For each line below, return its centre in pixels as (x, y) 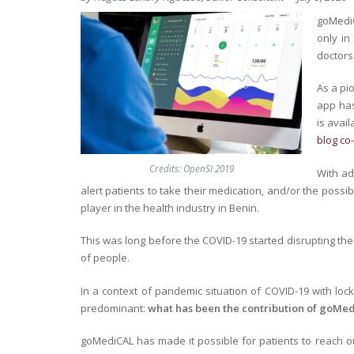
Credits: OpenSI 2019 (191, 168)
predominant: (114, 308)
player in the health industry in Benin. (170, 207)
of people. (105, 258)
